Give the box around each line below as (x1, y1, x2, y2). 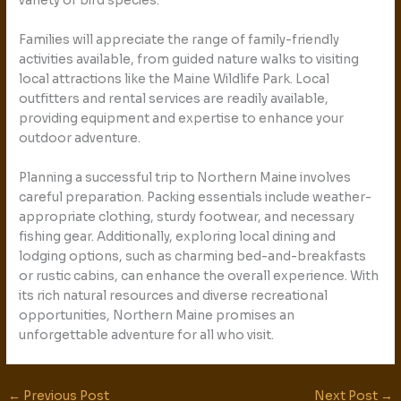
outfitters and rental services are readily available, (19, 91, 329, 107)
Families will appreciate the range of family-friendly (19, 32, 340, 48)
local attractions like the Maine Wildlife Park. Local (19, 72, 330, 88)
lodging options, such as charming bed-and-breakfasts (19, 249, 367, 265)
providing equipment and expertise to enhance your (19, 111, 345, 127)
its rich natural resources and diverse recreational (19, 288, 328, 304)
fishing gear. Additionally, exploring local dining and (19, 229, 337, 245)
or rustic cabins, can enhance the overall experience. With (19, 269, 380, 285)
